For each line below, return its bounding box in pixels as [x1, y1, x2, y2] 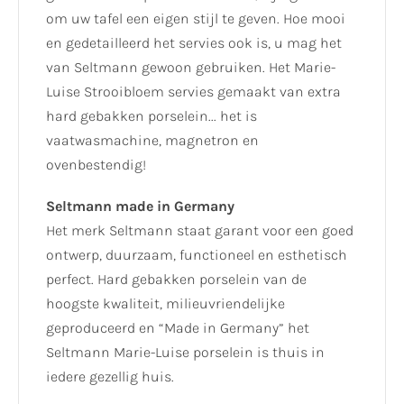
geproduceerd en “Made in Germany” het [46, 319, 309, 337]
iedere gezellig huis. [46, 368, 174, 386]
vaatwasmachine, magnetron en [46, 132, 259, 150]
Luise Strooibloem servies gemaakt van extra [46, 83, 341, 101]
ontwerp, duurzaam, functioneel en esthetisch [46, 246, 347, 264]
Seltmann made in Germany [46, 197, 234, 216]
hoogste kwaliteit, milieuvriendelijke [46, 295, 285, 313]
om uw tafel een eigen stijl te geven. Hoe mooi [46, 10, 345, 28]
